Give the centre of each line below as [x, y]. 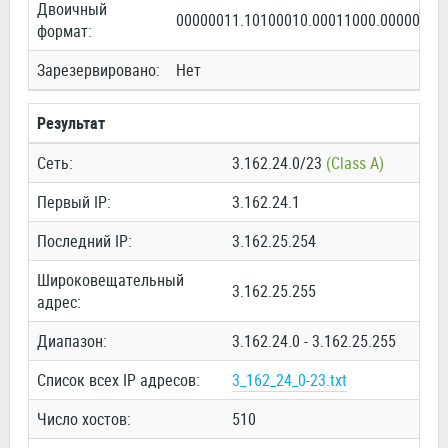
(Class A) [355, 163]
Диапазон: [72, 341]
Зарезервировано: [98, 70]
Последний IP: [84, 241]
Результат [71, 123]
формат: [64, 31]
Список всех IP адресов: [118, 380]
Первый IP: [74, 202]
